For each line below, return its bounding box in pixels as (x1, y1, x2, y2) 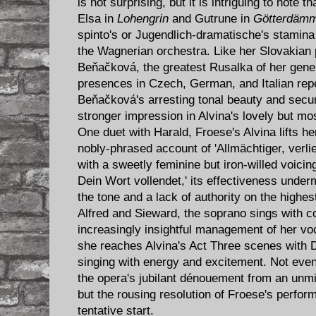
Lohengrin (117, 11, 169, 25)
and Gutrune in (169, 11, 253, 25)
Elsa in (78, 11, 117, 25)
